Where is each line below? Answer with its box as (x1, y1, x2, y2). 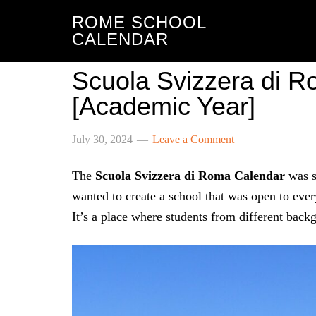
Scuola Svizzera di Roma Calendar (95, 169, 285, 183)
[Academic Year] (72, 92, 255, 121)
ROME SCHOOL (72, 13, 206, 32)
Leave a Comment (152, 133, 234, 145)
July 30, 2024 (72, 133, 133, 145)
